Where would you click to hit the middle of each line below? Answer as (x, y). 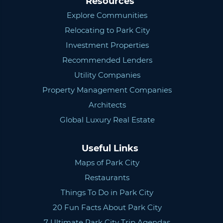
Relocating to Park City (107, 30)
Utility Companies (107, 75)
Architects (107, 105)
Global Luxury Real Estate (107, 119)
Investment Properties (107, 45)
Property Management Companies (107, 90)
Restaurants (107, 177)
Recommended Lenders (107, 60)
